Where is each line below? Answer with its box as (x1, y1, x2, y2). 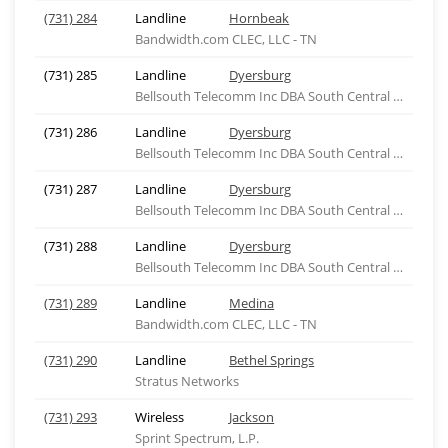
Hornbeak (229, 9, 290, 27)
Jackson (229, 408, 275, 426)
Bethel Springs (229, 351, 315, 369)
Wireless (134, 408, 184, 426)
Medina (229, 294, 275, 312)
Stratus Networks (134, 372, 239, 390)
